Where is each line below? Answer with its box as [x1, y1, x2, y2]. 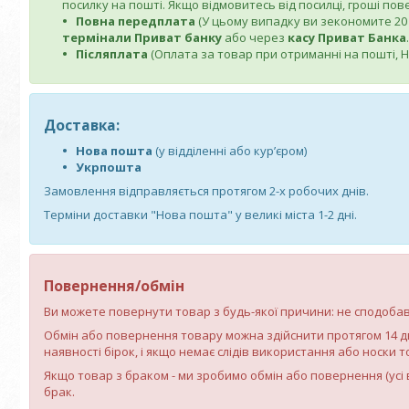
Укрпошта [76, 159, 142, 175]
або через [222, 29, 288, 46]
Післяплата [76, 46, 148, 62]
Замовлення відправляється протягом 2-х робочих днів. [44, 183, 369, 199]
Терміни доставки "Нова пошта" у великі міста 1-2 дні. [44, 206, 357, 223]
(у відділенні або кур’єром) [155, 142, 307, 159]
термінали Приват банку [62, 29, 222, 46]
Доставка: [44, 115, 120, 135]
